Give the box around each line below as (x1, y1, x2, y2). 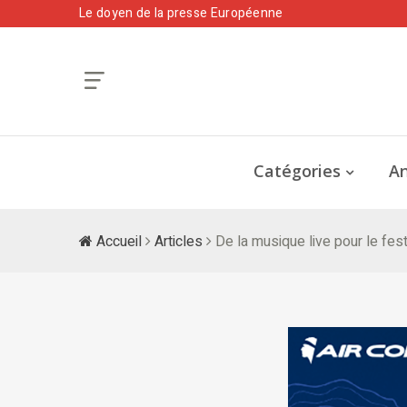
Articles (154, 230, 203, 253)
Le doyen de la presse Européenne (79, 4, 283, 23)
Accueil (93, 230, 142, 253)
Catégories (253, 160, 341, 182)
